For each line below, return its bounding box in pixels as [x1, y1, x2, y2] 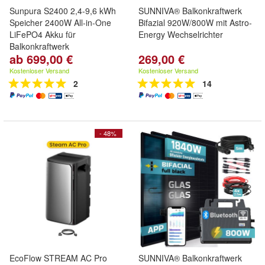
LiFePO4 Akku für [9, 28, 76, 40]
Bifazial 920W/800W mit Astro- [138, 17, 252, 28]
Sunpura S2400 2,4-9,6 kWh [9, 5, 116, 17]
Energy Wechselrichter [138, 28, 223, 40]
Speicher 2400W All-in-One [9, 17, 111, 28]
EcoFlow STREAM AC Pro [9, 252, 107, 264]
